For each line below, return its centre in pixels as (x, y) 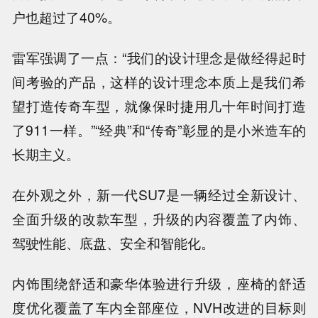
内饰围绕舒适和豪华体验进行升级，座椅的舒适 (159, 283)
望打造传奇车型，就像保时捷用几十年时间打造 (159, 106)
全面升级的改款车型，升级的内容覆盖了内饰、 (159, 219)
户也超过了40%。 (67, 17)
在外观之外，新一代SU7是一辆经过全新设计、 (159, 195)
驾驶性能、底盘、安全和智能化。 (114, 243)
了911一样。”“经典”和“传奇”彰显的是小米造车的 (159, 130)
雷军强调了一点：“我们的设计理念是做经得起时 (159, 58)
